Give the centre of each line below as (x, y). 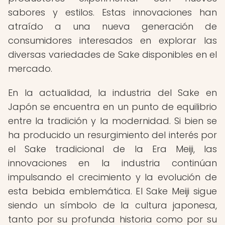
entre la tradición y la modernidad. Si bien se (113, 121)
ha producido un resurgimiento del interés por (113, 135)
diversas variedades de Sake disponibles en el (113, 54)
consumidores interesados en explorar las (113, 40)
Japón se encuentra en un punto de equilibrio (113, 107)
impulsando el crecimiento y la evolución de (113, 177)
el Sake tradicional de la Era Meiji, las (113, 149)
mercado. (30, 69)
